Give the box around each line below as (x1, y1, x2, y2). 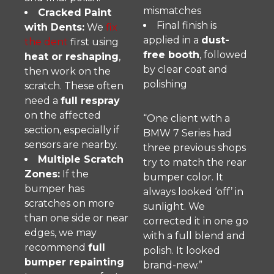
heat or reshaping (24, 51, 119, 62)
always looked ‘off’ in (143, 186, 243, 198)
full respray (61, 95, 120, 106)
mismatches (143, 5, 201, 17)
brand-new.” (143, 259, 202, 271)
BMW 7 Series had (143, 127, 232, 139)
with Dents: (24, 21, 84, 33)
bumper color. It (143, 171, 223, 183)
